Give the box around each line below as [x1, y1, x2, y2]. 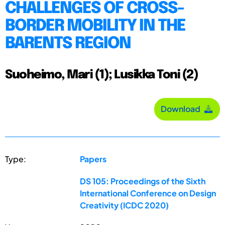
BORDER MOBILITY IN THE [5, 18, 185, 35]
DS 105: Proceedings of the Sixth [80, 175, 206, 186]
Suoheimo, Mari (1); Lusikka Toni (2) [5, 68, 198, 81]
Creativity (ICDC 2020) [80, 199, 169, 210]
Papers [80, 153, 107, 164]
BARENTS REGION [5, 35, 131, 52]
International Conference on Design [80, 187, 216, 198]
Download [161, 103, 203, 115]
